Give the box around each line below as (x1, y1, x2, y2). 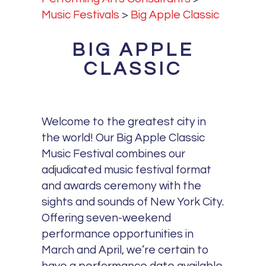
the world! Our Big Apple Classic (42, 132, 205, 144)
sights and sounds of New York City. (42, 196, 224, 208)
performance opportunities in (42, 228, 194, 240)
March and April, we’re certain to (42, 244, 210, 256)
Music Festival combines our (42, 148, 186, 160)
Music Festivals (42, 8, 120, 21)
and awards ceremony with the (42, 180, 202, 192)
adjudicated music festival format (42, 164, 212, 176)
